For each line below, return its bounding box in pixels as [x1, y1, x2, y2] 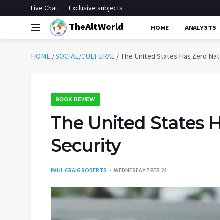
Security [51, 135, 121, 156]
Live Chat [31, 3, 57, 12]
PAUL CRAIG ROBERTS [51, 166, 107, 174]
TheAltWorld [67, 20, 123, 32]
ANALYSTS [185, 23, 216, 32]
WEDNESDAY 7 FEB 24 [114, 166, 166, 174]
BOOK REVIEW [55, 96, 95, 103]
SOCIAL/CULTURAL [55, 52, 115, 61]
